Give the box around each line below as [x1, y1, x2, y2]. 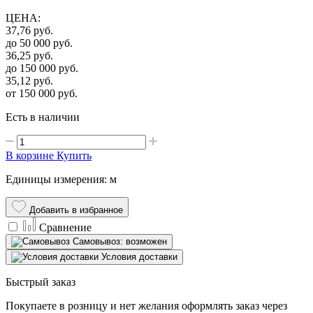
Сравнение [39, 221, 92, 233]
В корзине [6, 149, 54, 161]
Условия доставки [101, 251, 177, 262]
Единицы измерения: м [6, 173, 117, 185]
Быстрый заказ [6, 275, 75, 288]
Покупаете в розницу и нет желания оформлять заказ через [6, 299, 287, 312]
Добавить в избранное [29, 204, 123, 215]
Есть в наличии [6, 110, 80, 123]
